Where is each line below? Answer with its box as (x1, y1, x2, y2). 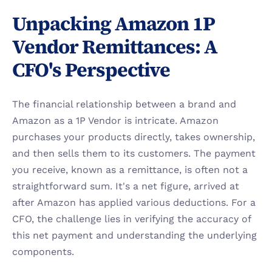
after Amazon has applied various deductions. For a (12, 197, 256, 208)
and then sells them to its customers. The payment (12, 148, 256, 159)
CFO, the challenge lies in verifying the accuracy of (12, 213, 251, 225)
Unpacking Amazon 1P (12, 10, 215, 37)
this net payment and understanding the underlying (12, 229, 257, 241)
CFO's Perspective (12, 56, 170, 83)
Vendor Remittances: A (12, 33, 217, 60)
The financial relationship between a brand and (12, 98, 236, 110)
